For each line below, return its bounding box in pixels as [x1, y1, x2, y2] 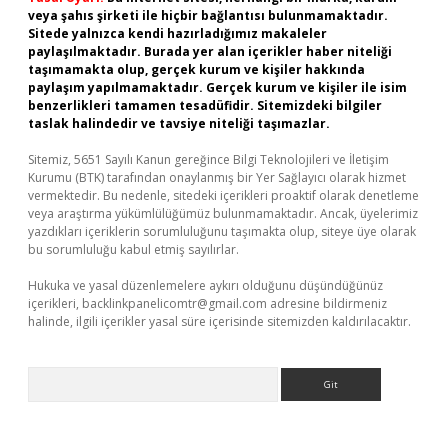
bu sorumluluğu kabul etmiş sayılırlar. [28, 241, 239, 258]
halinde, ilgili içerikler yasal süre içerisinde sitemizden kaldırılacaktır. [28, 313, 411, 330]
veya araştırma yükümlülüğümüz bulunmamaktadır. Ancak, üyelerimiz [28, 205, 418, 222]
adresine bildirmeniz [267, 295, 387, 312]
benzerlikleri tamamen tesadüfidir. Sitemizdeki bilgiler [28, 97, 382, 114]
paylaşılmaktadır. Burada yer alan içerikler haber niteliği [28, 43, 392, 60]
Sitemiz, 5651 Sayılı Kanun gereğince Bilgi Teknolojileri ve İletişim [28, 151, 389, 168]
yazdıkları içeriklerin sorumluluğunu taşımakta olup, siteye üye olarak [28, 223, 416, 240]
